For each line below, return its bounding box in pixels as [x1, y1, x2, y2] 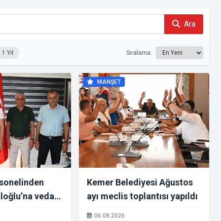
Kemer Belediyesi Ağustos [87, 177, 193, 187]
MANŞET [96, 78, 121, 85]
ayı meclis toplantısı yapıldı [87, 191, 198, 201]
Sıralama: [126, 49, 152, 56]
